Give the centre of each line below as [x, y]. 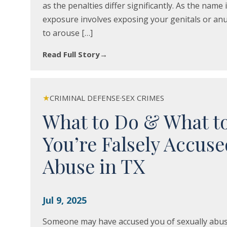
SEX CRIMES [143, 98]
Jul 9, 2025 [65, 200]
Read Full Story [71, 54]
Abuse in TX [94, 166]
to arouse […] [68, 33]
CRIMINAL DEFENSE [85, 98]
